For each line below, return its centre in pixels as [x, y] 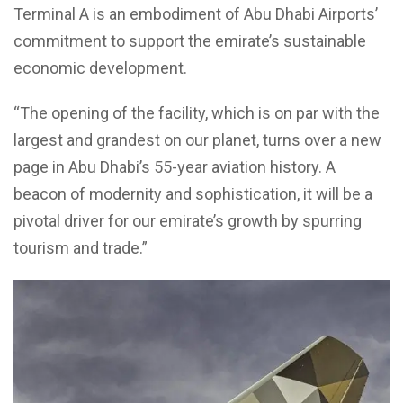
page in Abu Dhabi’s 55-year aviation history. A [175, 167]
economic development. [100, 68]
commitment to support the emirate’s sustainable [190, 41]
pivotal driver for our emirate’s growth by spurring [188, 221]
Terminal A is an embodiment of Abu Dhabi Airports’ [196, 14]
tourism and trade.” [81, 248]
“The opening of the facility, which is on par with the [197, 113]
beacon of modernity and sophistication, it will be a [193, 194]
